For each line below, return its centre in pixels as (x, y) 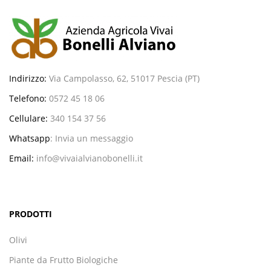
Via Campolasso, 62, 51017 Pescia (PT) (124, 78)
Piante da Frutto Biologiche (64, 260)
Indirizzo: (28, 78)
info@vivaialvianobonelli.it (90, 158)
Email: (21, 158)
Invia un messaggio (94, 138)
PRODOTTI (31, 214)
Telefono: (28, 98)
